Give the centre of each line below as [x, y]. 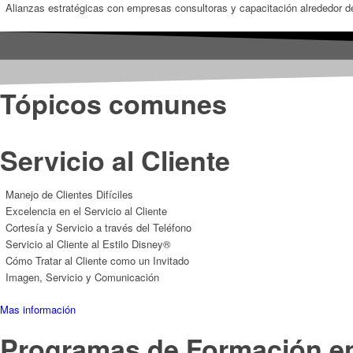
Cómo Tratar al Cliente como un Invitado [97, 260]
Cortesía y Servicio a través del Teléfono [98, 227]
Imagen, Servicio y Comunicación [82, 277]
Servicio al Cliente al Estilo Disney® [88, 243]
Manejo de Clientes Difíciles [69, 194]
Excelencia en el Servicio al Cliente [86, 210]
